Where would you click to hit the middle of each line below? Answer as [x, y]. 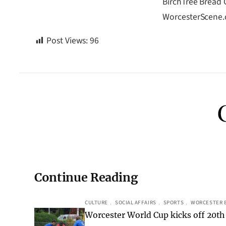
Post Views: [67, 41]
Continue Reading [86, 178]
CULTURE [96, 203]
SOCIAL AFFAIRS [135, 203]
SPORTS [174, 203]
